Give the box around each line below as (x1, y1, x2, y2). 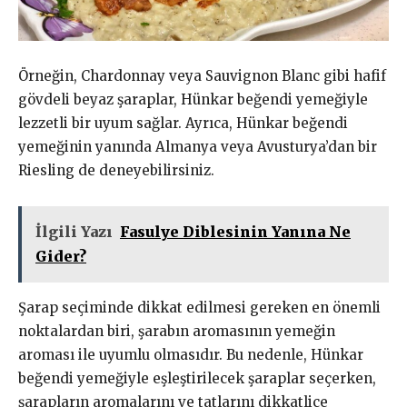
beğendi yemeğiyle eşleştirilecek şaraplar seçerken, (18, 370, 376, 388)
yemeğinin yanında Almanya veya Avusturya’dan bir (18, 138, 377, 156)
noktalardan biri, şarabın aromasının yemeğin (18, 323, 335, 341)
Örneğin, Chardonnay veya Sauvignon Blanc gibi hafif (18, 67, 386, 85)
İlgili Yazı (35, 223, 113, 242)
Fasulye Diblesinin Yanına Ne (120, 223, 351, 242)
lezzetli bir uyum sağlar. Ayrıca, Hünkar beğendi (18, 114, 348, 133)
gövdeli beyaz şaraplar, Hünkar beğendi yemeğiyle (18, 91, 368, 109)
